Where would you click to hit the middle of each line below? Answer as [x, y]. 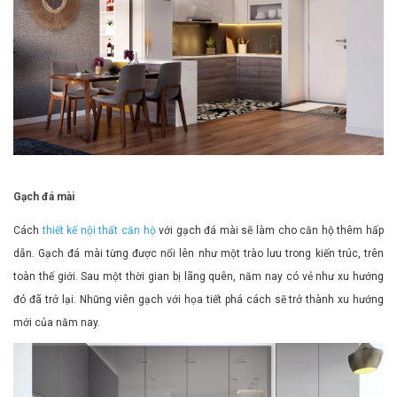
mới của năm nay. [57, 322]
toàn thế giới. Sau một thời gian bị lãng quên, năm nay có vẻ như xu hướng [198, 276]
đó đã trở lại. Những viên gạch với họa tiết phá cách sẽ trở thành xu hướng [198, 299]
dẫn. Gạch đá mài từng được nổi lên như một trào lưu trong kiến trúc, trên [198, 253]
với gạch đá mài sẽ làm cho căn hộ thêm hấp [270, 230]
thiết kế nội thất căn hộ [99, 230]
